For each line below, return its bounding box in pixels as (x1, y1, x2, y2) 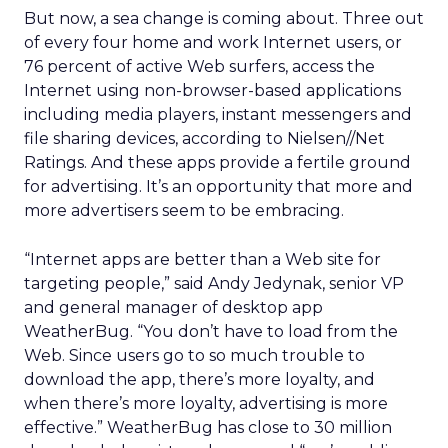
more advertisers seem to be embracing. (24, 201, 344, 220)
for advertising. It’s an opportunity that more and (24, 177, 413, 196)
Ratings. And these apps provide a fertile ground (24, 153, 411, 172)
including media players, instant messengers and (24, 105, 412, 124)
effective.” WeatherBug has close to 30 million (24, 418, 392, 437)
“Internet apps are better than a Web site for (24, 250, 381, 269)
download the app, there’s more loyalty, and (24, 370, 375, 389)
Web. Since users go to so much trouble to (24, 346, 365, 365)
